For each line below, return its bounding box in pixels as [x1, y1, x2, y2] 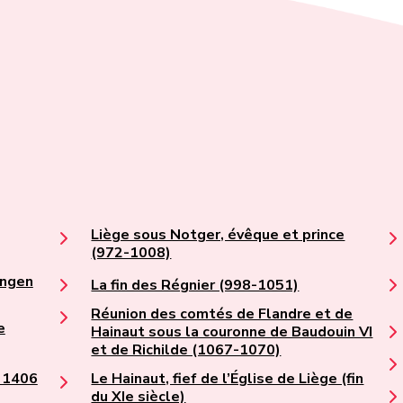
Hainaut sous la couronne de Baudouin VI [91, 322, 373, 343]
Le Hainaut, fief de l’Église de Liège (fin [91, 369, 364, 390]
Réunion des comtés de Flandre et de [91, 304, 354, 325]
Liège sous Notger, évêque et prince [91, 225, 345, 246]
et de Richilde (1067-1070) [91, 340, 282, 361]
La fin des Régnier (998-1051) [91, 275, 300, 296]
